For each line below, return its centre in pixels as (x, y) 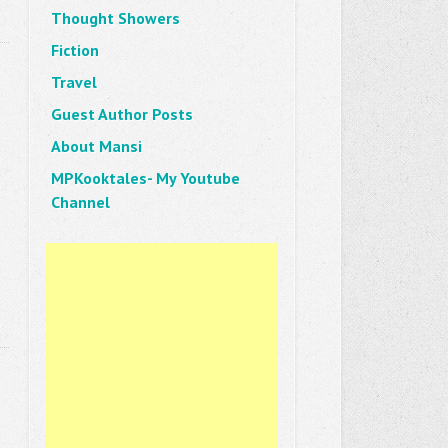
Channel (80, 202)
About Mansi (96, 146)
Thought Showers (115, 18)
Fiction (74, 50)
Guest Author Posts (121, 114)
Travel (73, 82)
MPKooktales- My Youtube (145, 178)
